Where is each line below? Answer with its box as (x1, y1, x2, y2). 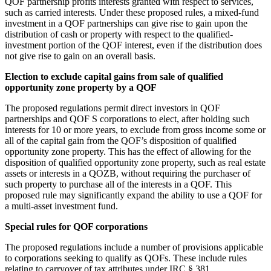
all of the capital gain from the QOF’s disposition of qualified (5, 135, 237, 146)
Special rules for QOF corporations (5, 221, 148, 232)
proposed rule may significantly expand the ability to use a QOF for (5, 189, 262, 200)
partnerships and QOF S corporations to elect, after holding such (5, 113, 250, 124)
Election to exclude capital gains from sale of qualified (5, 71, 223, 82)
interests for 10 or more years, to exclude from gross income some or (5, 124, 266, 135)
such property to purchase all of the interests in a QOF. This (5, 178, 232, 189)
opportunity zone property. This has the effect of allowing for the (5, 146, 251, 157)
